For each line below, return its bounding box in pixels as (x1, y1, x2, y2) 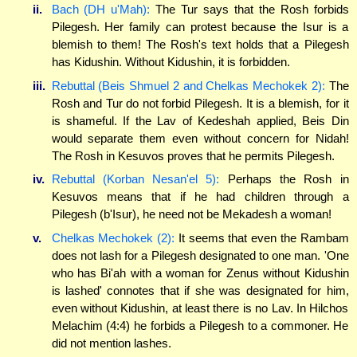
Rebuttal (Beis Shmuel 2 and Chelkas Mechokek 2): (51, 78, 325, 92)
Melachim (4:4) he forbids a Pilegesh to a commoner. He (51, 318, 349, 332)
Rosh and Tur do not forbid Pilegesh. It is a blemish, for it (51, 96, 349, 110)
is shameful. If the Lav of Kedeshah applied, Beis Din (51, 113, 349, 127)
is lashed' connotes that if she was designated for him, (51, 283, 349, 297)
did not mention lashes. (51, 335, 171, 350)
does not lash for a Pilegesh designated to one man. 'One (51, 248, 349, 262)
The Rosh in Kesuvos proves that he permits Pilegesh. (51, 148, 335, 163)
